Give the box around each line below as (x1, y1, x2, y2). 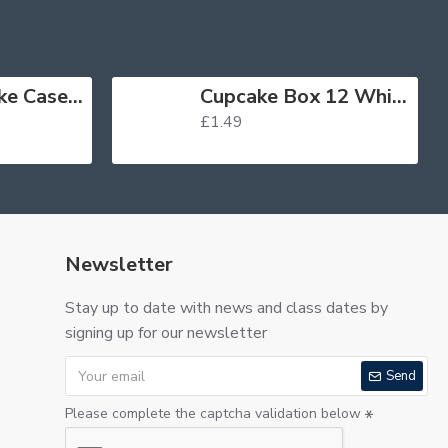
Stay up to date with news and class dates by (64, 297, 388, 319)
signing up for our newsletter (64, 322, 267, 344)
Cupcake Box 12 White (391, 83, 407, 111)
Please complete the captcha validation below (64, 404, 361, 423)
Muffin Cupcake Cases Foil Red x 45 (67, 83, 83, 111)
